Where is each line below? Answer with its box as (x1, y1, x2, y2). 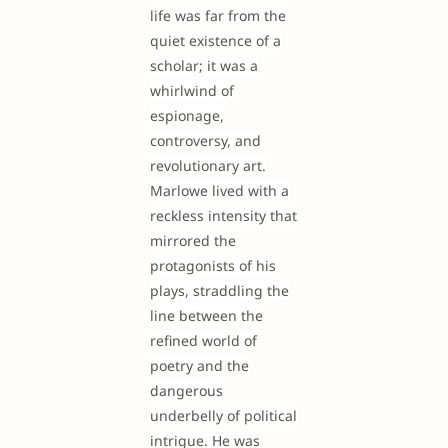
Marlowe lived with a (150, 181, 289, 200)
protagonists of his (150, 256, 276, 275)
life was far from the (150, 6, 286, 25)
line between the (150, 306, 263, 325)
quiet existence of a (150, 31, 281, 50)
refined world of (150, 331, 257, 350)
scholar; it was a (150, 56, 258, 75)
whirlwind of (150, 81, 234, 100)
